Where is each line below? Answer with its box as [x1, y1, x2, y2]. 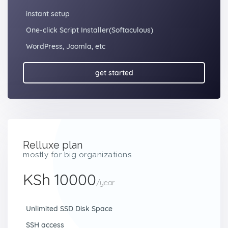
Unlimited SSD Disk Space [26, 204, 112, 213]
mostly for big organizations [23, 150, 131, 159]
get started [95, 68, 133, 77]
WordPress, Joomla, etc [26, 42, 105, 51]
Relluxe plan [23, 139, 82, 151]
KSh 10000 [23, 170, 96, 189]
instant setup [26, 9, 70, 18]
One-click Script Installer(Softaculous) [26, 25, 153, 35]
